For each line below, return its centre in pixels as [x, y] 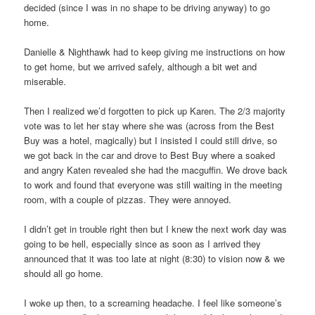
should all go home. [64, 274]
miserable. [45, 82]
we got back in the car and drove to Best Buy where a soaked [150, 155]
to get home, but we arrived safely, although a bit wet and [141, 67]
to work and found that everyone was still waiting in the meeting [153, 185]
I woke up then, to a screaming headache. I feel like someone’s [153, 303]
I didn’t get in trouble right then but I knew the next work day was [156, 229]
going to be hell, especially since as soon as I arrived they [143, 244]
